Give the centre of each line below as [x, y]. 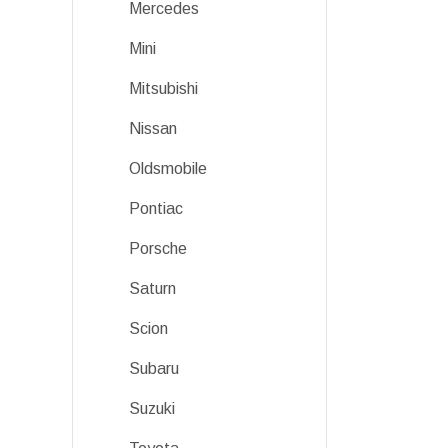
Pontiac [156, 208]
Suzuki [152, 408]
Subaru [154, 368]
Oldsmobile [168, 168]
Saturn [152, 288]
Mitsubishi [163, 88]
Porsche [158, 248]
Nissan [153, 128]
